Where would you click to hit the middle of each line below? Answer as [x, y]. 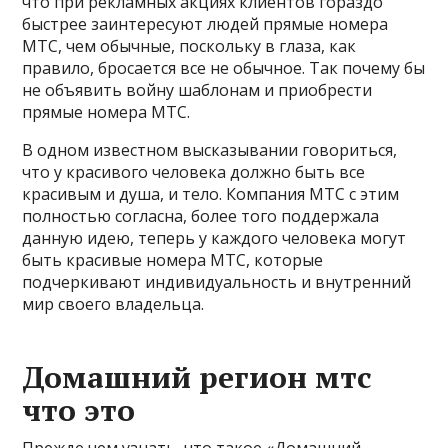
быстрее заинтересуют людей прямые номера [205, 23]
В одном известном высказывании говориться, [210, 149]
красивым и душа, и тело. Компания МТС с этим [211, 193]
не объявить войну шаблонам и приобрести [197, 89]
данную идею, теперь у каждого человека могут [214, 237]
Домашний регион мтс [197, 376]
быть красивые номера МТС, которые [173, 259]
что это [79, 409]
